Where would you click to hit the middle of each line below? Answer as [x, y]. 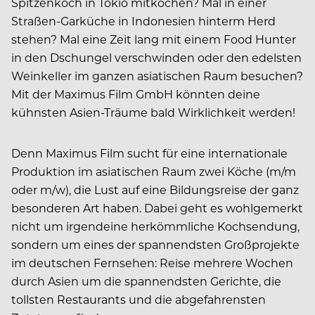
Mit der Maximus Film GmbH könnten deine [136, 94]
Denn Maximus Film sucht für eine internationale [149, 153]
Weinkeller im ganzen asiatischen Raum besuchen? [157, 76]
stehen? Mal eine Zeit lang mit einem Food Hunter [154, 39]
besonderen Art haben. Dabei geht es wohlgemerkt [157, 208]
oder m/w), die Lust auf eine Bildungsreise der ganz [155, 190]
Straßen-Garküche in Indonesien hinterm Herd [143, 21]
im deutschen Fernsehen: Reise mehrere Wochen [152, 263]
